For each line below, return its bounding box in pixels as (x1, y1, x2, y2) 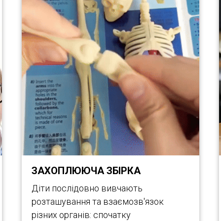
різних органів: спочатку (32, 210, 131, 220)
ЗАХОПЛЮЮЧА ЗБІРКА (32, 165, 141, 177)
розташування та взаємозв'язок (32, 196, 164, 207)
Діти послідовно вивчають (32, 183, 143, 193)
